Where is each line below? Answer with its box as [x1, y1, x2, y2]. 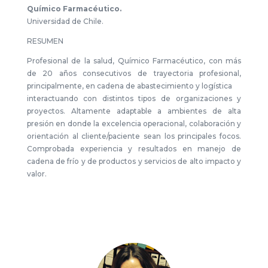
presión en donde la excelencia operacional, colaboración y [26, 119, 242, 128]
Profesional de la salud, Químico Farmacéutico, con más [26, 56, 242, 65]
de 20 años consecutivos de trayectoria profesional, [26, 69, 242, 78]
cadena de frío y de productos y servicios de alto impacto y [26, 157, 242, 166]
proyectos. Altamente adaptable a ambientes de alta [26, 106, 242, 115]
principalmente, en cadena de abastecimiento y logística [26, 81, 232, 90]
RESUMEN [26, 36, 63, 45]
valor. [26, 169, 47, 178]
